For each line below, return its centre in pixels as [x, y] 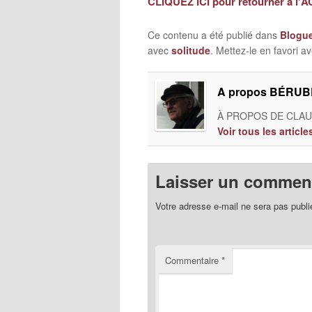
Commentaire [193, 260]
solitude [191, 50]
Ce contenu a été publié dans [214, 34]
